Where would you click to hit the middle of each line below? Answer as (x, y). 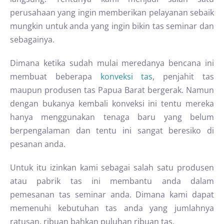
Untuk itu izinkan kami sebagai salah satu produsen (112, 167)
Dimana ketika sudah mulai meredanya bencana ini (112, 63)
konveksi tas (126, 76)
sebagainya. (32, 39)
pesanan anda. (38, 144)
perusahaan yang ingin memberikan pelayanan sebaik (112, 12)
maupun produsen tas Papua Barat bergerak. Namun (112, 90)
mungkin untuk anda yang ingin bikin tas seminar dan (112, 26)
